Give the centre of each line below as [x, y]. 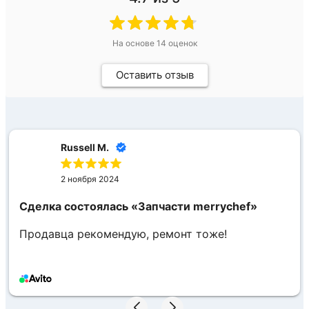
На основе [134, 43]
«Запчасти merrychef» [194, 206]
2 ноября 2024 [90, 179]
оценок [181, 43]
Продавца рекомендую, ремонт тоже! [123, 234]
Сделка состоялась [74, 206]
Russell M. [85, 147]
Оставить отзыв [154, 74]
